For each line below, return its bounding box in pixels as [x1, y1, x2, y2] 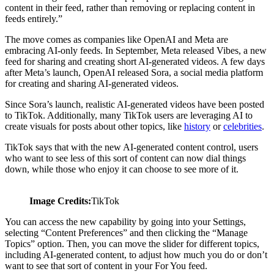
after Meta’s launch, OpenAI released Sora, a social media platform [5, 67, 263, 78]
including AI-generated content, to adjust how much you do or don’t [5, 249, 267, 260]
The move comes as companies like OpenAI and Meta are [5, 34, 228, 45]
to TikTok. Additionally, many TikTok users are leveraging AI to [5, 109, 253, 120]
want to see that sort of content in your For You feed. [5, 260, 207, 271]
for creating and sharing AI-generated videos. [5, 78, 179, 89]
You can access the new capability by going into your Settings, [5, 216, 246, 227]
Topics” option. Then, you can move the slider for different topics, [5, 238, 259, 249]
